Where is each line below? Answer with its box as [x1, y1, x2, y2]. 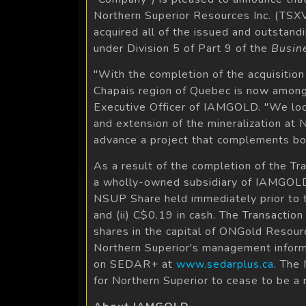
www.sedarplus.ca [176, 256, 274, 272]
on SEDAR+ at [94, 256, 176, 272]
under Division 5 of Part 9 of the [94, 40, 271, 56]
